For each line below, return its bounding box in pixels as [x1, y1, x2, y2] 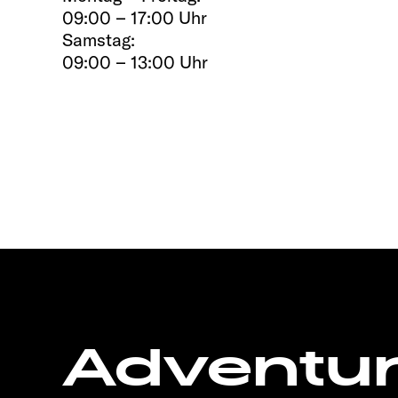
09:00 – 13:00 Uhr [62, 50, 208, 73]
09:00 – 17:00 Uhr [62, 5, 207, 28]
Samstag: [62, 28, 135, 51]
